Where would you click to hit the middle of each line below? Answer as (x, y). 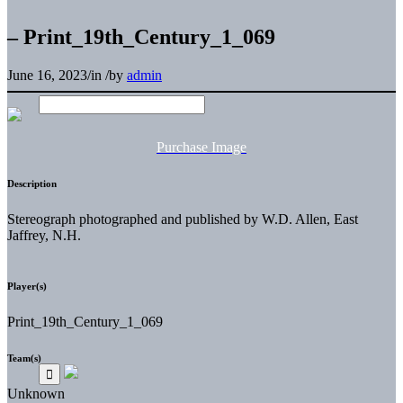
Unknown (36, 393)
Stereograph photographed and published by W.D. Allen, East (183, 219)
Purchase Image (201, 147)
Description (32, 183)
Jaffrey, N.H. (44, 235)
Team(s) (24, 358)
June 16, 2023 (47, 75)
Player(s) (27, 286)
